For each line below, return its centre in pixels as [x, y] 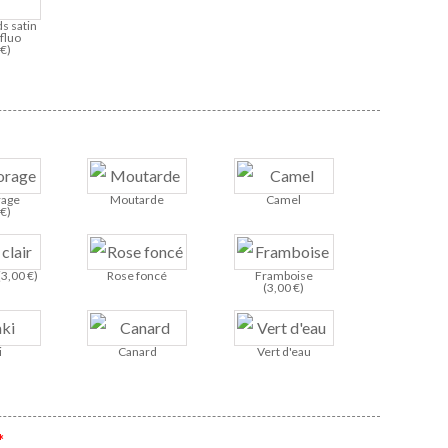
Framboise [283, 276]
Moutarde [137, 200]
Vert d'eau [283, 352]
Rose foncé [137, 276]
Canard [137, 352]
